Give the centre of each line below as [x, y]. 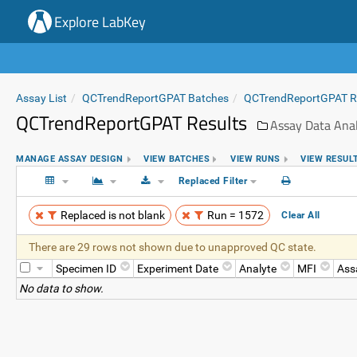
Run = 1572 [235, 215]
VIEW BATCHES [177, 159]
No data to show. [61, 288]
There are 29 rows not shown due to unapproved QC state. [173, 247]
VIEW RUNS [255, 159]
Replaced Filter [212, 181]
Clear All [301, 215]
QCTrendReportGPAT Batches [155, 98]
